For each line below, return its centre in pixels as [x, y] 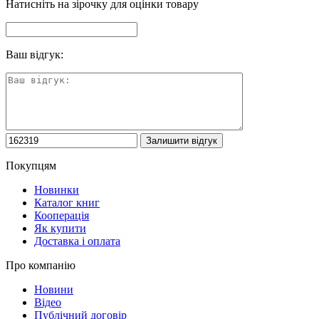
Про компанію [41, 265]
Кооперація [62, 215]
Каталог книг [67, 202]
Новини [54, 289]
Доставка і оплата [77, 241]
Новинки [57, 189]
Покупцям [31, 165]
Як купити [60, 228]
